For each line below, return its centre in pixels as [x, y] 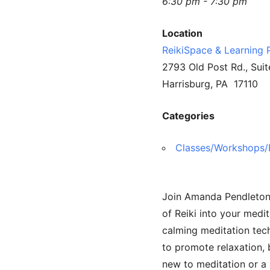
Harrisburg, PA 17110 [210, 83]
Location [182, 33]
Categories [188, 115]
